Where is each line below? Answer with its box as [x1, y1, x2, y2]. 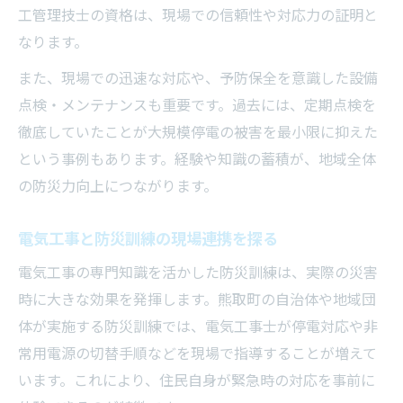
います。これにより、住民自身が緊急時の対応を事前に [18, 372, 375, 390]
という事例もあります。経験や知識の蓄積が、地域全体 [18, 150, 376, 168]
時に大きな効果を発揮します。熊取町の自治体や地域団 [18, 291, 376, 309]
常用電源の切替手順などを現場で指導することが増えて [18, 345, 377, 363]
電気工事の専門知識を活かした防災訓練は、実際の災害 [18, 264, 378, 282]
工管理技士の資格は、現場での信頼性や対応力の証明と [18, 6, 378, 24]
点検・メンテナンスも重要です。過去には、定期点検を [18, 96, 376, 114]
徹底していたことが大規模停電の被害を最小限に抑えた [18, 123, 378, 141]
